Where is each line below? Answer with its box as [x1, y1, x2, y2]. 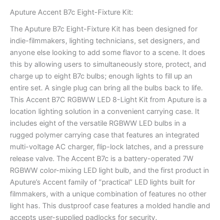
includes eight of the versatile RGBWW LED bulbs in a [10, 119, 186, 128]
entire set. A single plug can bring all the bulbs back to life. [10, 83, 203, 93]
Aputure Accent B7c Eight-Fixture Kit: [10, 7, 133, 17]
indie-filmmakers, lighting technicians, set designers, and [10, 36, 200, 46]
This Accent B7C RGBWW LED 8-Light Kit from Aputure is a [10, 95, 207, 105]
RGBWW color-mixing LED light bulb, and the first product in [10, 166, 209, 175]
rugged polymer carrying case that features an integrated [10, 131, 199, 140]
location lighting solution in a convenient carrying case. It [10, 107, 199, 116]
